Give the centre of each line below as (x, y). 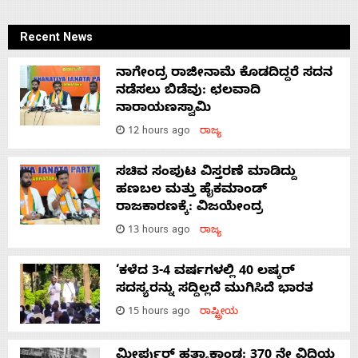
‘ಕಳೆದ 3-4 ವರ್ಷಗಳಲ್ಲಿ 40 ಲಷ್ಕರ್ (205, 272)
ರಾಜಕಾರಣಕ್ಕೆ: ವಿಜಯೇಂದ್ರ (189, 208)
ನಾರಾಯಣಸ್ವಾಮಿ (163, 109)
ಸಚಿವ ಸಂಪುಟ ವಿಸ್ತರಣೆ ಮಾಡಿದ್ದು (206, 173)
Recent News (56, 39)
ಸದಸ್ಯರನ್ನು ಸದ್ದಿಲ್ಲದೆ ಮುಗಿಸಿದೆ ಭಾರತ (215, 290)
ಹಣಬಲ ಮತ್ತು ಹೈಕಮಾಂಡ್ (191, 191)
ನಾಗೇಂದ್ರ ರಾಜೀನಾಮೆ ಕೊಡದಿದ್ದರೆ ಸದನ (224, 74)
